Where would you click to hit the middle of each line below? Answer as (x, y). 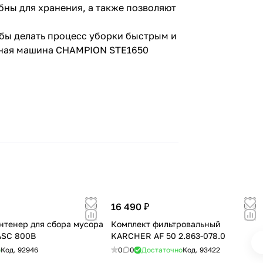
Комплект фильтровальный (166, 224)
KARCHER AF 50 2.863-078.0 (168, 236)
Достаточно (162, 250)
